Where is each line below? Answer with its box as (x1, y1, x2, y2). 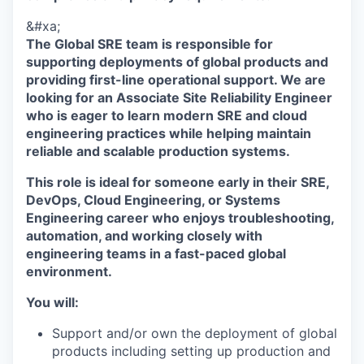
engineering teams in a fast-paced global (26, 245, 286, 262)
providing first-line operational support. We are (26, 71, 326, 89)
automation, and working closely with (26, 227, 262, 245)
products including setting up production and (52, 343, 331, 360)
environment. (26, 263, 112, 280)
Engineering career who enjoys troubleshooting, (26, 210, 334, 227)
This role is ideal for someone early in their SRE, (26, 174, 329, 191)
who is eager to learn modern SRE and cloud (26, 107, 307, 124)
